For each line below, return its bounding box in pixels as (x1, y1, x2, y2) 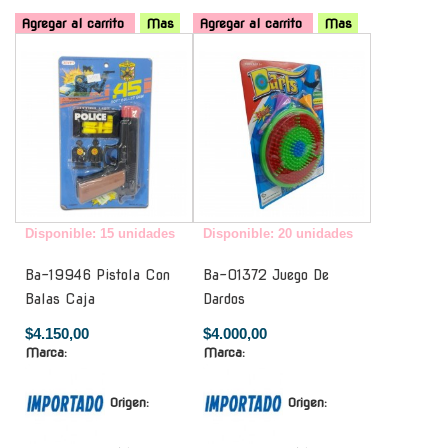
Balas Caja (25, 290, 95, 307)
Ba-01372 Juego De (203, 266, 329, 283)
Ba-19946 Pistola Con (25, 266, 170, 283)
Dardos (203, 290, 245, 307)
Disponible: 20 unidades (203, 225, 353, 241)
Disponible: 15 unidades (25, 225, 175, 241)
